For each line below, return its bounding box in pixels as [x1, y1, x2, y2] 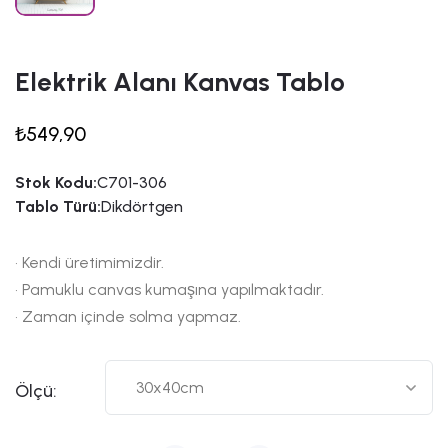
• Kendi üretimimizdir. [15, 253, 168, 273]
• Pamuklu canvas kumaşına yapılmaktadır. [15, 280, 328, 300]
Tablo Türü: [15, 197, 101, 217]
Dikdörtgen [101, 197, 183, 217]
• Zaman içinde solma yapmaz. [15, 307, 241, 327]
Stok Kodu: [15, 173, 97, 193]
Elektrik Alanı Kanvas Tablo [15, 66, 345, 99]
